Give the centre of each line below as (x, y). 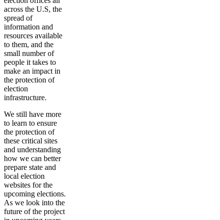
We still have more (33, 114)
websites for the (28, 185)
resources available (33, 36)
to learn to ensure (30, 123)
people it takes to (30, 62)
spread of (18, 18)
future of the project (34, 212)
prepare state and (30, 167)
